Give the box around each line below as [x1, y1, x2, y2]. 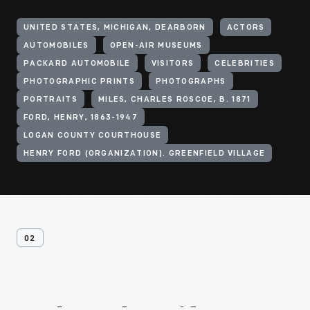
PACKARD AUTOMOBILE [24, 60, 131, 68]
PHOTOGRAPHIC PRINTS [24, 78, 136, 86]
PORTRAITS [24, 96, 77, 104]
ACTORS [226, 24, 265, 32]
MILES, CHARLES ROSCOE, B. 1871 [98, 96, 251, 104]
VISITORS [151, 60, 194, 68]
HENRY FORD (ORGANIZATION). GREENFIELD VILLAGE [24, 150, 266, 158]
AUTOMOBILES [24, 42, 89, 50]
